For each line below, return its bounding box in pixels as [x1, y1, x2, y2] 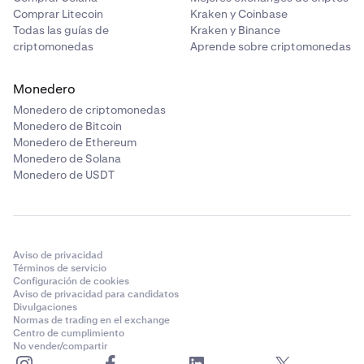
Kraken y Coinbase [190, 6, 288, 21]
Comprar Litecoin [13, 6, 103, 21]
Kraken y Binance [190, 23, 280, 37]
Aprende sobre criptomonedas [190, 39, 351, 54]
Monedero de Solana [13, 151, 121, 166]
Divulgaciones [13, 301, 77, 314]
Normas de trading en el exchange [13, 314, 170, 327]
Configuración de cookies [13, 275, 129, 288]
